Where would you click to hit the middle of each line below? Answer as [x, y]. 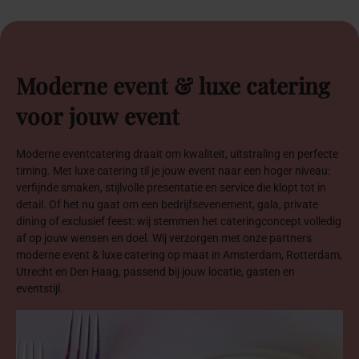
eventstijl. [40, 288]
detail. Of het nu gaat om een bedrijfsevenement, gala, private [167, 204]
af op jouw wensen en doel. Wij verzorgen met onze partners [164, 238]
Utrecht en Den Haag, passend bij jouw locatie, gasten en [155, 271]
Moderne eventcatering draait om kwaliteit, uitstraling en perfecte [177, 153]
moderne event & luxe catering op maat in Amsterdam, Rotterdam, [179, 254]
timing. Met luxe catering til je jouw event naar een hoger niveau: [173, 170]
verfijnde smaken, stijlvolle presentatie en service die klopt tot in [171, 187]
